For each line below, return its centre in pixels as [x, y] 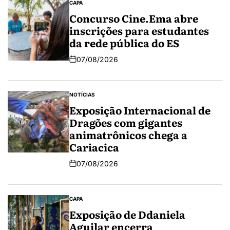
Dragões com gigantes [126, 122]
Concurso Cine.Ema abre [134, 18]
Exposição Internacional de [140, 110]
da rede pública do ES [124, 42]
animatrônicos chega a [128, 134]
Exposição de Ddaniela [127, 214]
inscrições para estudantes [139, 30]
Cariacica [94, 147]
